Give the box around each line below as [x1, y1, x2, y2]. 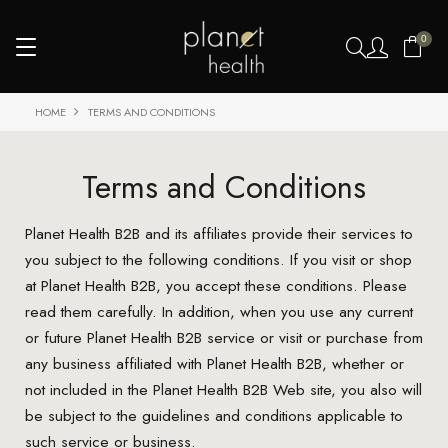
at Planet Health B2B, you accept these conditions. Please [24, 273, 407, 297]
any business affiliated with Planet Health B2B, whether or [24, 351, 404, 375]
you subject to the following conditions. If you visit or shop [24, 247, 412, 271]
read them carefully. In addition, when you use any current [24, 299, 413, 323]
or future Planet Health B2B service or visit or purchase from [24, 325, 423, 349]
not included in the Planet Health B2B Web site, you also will [24, 377, 422, 401]
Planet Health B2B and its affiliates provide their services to [24, 221, 413, 245]
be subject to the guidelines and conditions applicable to [24, 403, 403, 427]
